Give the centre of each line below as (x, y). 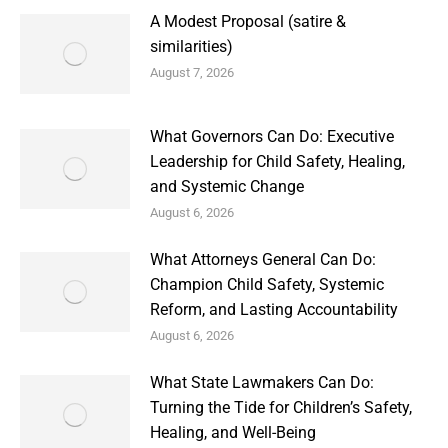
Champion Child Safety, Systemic (267, 284)
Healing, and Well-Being (233, 432)
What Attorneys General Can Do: (263, 259)
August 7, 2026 (192, 72)
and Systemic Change (227, 186)
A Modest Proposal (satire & (248, 21)
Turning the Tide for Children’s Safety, (281, 407)
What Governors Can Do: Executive (272, 136)
